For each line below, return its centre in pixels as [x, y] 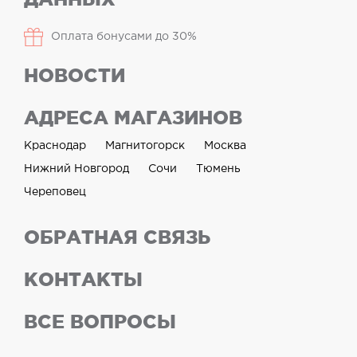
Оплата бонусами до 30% [124, 37]
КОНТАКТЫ [83, 279]
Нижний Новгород [76, 169]
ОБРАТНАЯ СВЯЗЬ [117, 237]
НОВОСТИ [75, 75]
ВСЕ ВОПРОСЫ [100, 322]
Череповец [55, 192]
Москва [225, 146]
